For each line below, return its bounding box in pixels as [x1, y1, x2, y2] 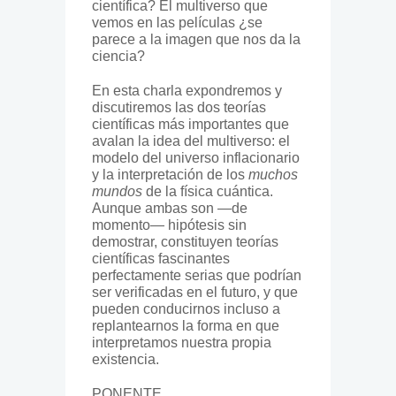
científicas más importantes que [92, 117, 289, 133]
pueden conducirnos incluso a [92, 301, 280, 317]
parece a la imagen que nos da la [92, 32, 301, 48]
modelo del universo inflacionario [92, 150, 300, 166]
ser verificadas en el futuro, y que [92, 285, 298, 301]
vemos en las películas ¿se [92, 15, 263, 31]
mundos [92, 184, 142, 200]
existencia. [92, 352, 159, 368]
